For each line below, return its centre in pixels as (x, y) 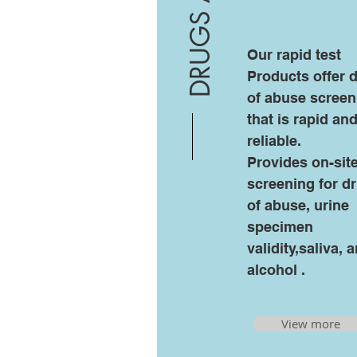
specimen (280, 227)
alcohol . (276, 270)
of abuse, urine (298, 205)
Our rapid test (294, 55)
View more (311, 324)
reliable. (274, 141)
